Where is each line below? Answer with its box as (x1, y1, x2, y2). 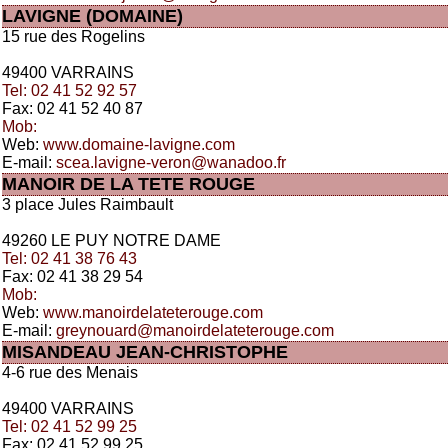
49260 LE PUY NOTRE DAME (2, 232, 221, 249)
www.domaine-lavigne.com (43, 136, 235, 153)
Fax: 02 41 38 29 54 (2, 268, 143, 285)
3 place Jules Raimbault (2, 196, 173, 213)
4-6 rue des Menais (2, 364, 138, 381)
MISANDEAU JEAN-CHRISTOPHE (2, 342, 288, 362)
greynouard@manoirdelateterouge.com (56, 322, 334, 339)
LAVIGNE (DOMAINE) (2, 6, 183, 26)
